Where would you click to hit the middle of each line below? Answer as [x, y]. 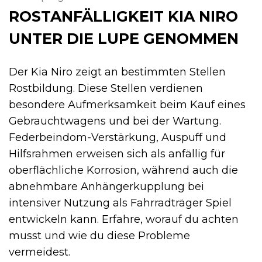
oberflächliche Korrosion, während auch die [123, 170]
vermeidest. [39, 252]
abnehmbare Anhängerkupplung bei [106, 187]
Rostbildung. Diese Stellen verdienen [106, 89]
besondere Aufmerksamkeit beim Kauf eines [127, 105]
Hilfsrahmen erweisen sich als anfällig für [117, 154]
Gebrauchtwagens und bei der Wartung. [115, 121]
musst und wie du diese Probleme [99, 236]
